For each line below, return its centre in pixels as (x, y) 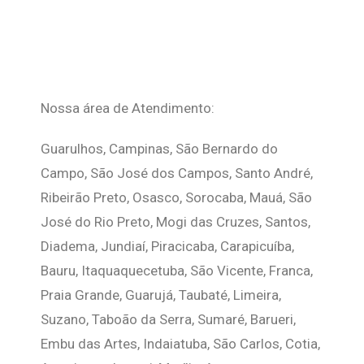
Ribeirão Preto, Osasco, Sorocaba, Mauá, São (176, 197)
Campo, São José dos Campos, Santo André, (177, 173)
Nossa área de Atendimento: (128, 108)
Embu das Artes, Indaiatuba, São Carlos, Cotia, (180, 344)
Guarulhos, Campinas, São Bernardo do (159, 149)
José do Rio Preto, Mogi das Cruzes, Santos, (175, 222)
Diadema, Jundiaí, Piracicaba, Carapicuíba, (167, 246)
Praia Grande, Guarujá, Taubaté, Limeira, (161, 295)
